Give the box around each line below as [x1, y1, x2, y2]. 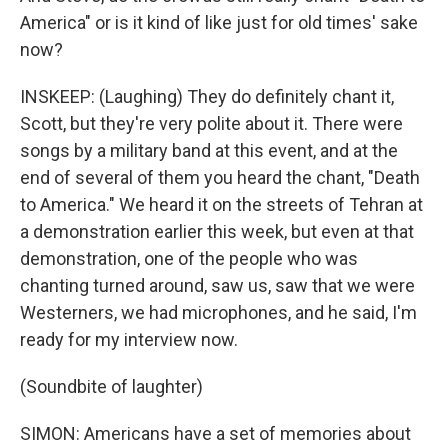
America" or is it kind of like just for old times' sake [20, 12, 418, 34]
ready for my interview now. [20, 329, 238, 351]
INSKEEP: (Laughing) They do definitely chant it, [20, 86, 394, 108]
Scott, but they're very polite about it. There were [20, 113, 403, 135]
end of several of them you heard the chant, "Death [20, 167, 420, 189]
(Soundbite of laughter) [20, 376, 203, 398]
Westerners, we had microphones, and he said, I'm [20, 302, 417, 324]
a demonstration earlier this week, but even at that [20, 221, 414, 243]
